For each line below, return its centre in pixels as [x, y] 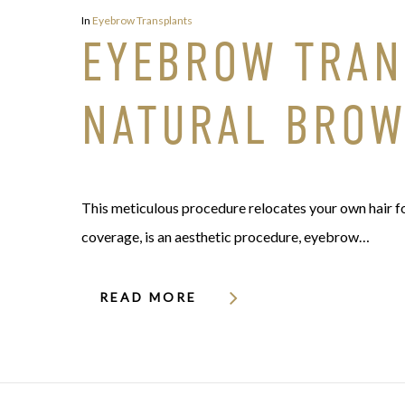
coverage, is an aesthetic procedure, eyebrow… [226, 237]
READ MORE [148, 297]
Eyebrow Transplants [142, 21]
